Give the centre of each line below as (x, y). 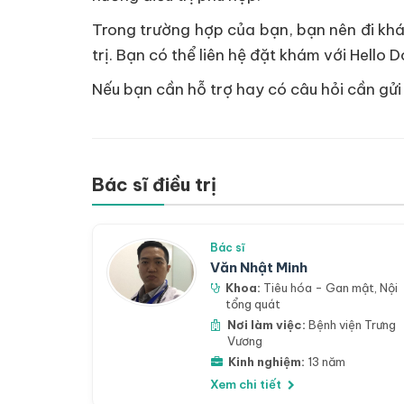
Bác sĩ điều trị (154, 184)
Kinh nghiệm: (266, 361)
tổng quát (253, 303)
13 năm (325, 361)
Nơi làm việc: (266, 324)
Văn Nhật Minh (259, 267)
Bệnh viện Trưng (350, 324)
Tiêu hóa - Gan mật (319, 287)
